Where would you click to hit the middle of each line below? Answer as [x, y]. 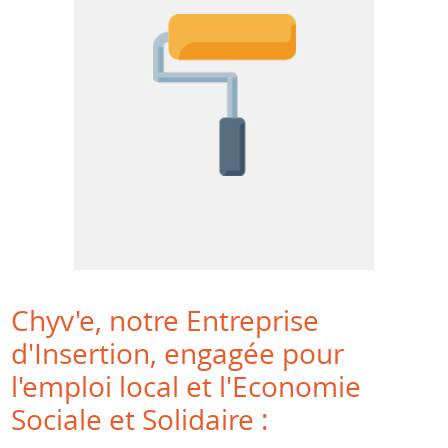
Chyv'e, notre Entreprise [165, 320]
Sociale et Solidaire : [140, 419]
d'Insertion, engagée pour [178, 353]
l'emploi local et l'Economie [186, 386]
